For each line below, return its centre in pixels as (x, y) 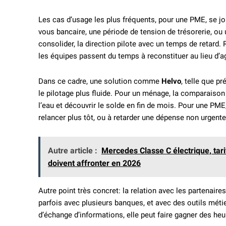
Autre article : (73, 151)
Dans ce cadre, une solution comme (100, 81)
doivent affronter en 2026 (94, 163)
